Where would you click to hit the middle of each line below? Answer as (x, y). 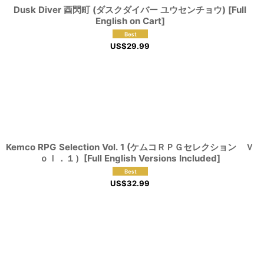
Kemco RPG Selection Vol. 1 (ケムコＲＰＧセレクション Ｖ (130, 147)
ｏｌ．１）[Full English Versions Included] (130, 158)
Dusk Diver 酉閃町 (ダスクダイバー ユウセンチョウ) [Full (130, 10)
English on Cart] (130, 21)
